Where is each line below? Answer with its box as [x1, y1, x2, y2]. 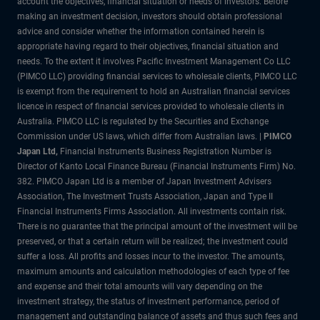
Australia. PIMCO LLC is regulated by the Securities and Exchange [17, 116, 269, 126]
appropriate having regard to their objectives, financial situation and [17, 41, 279, 51]
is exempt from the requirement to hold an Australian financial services [17, 86, 290, 96]
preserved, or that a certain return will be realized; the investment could [17, 236, 288, 246]
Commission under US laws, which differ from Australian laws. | [17, 131, 264, 141]
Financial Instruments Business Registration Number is [60, 146, 271, 156]
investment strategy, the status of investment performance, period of [17, 296, 279, 306]
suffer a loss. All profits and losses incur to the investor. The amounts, [17, 251, 284, 261]
